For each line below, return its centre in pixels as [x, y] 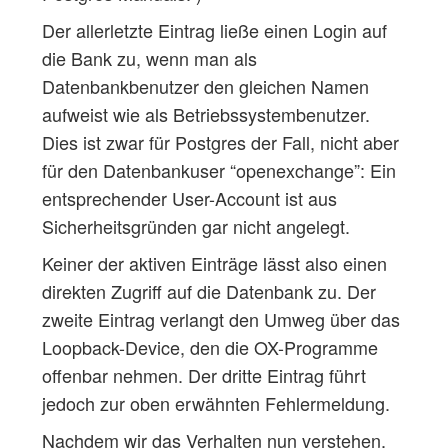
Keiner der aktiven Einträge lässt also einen [214, 262]
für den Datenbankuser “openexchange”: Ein [218, 169]
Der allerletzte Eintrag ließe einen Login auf [214, 29]
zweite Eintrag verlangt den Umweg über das [220, 318]
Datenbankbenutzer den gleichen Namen [205, 85]
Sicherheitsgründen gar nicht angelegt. [195, 225]
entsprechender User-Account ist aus [189, 197]
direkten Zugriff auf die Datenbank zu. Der [208, 290]
